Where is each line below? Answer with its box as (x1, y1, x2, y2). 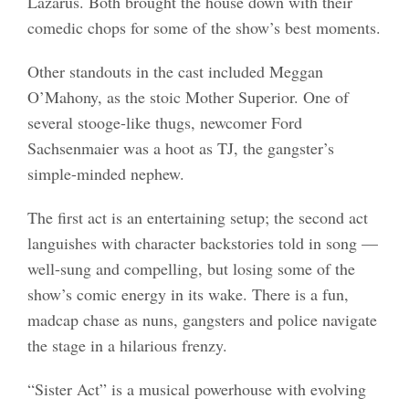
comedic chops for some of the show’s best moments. (26, 16, 381, 38)
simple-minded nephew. (26, 162, 184, 184)
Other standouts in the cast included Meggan (26, 59, 323, 82)
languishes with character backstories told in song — (26, 231, 378, 254)
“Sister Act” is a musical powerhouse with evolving (26, 377, 366, 400)
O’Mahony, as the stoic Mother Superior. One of (26, 85, 349, 108)
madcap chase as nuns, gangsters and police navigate (26, 308, 377, 330)
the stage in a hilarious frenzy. (26, 333, 227, 356)
